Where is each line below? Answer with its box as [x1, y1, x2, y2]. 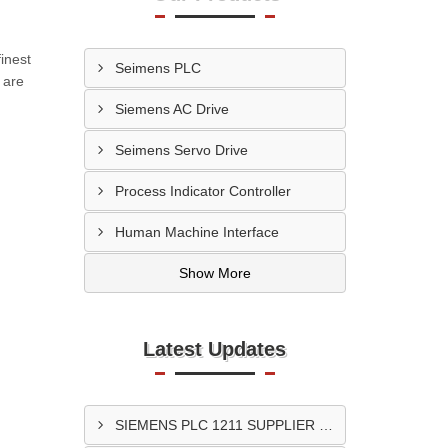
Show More [178, 265, 251, 281]
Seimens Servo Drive [114, 142, 248, 158]
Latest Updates [143, 338, 287, 360]
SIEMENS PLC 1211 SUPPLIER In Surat [318, 417, 333, 433]
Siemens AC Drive [114, 101, 229, 117]
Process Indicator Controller [114, 183, 291, 199]
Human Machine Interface [114, 224, 279, 240]
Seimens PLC [114, 60, 201, 76]
